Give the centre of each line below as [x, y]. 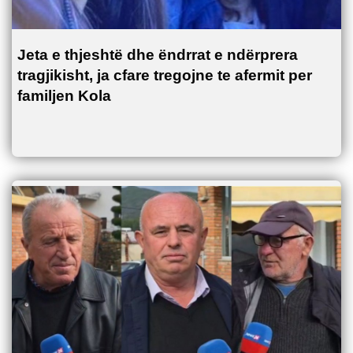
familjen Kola [64, 95]
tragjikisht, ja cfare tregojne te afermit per [165, 75]
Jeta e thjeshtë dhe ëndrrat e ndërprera [158, 54]
